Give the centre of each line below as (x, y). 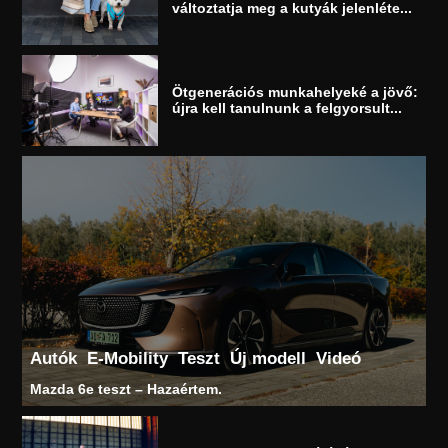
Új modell (268, 359)
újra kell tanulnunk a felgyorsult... (287, 108)
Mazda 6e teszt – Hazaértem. (126, 389)
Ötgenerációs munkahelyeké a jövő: (295, 92)
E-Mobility (128, 359)
